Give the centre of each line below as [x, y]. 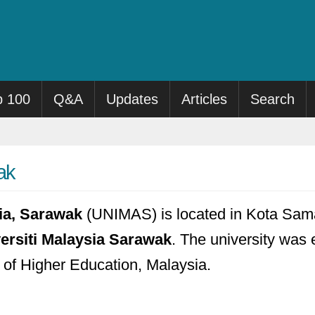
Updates [133, 99]
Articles [205, 99]
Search [273, 99]
